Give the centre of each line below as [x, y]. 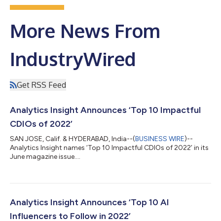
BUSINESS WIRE [160, 139]
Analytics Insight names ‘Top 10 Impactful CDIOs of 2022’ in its [109, 147]
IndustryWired [73, 58]
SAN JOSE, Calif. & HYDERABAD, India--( [73, 139]
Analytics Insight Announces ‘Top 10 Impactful [105, 110]
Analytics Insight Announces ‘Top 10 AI [90, 202]
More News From [85, 30]
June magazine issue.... [45, 156]
